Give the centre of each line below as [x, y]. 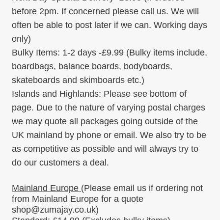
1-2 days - [82, 52]
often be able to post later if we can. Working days [110, 25]
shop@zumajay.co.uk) [55, 209]
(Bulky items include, [167, 52]
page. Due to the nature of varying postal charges [109, 107]
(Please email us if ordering [136, 188]
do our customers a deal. [60, 162]
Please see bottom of [145, 94]
